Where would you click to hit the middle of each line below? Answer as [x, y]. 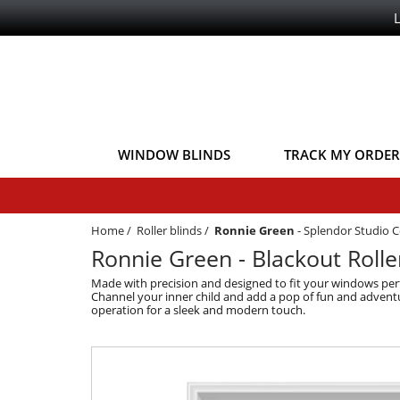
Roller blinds [169, 230]
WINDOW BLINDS [174, 154]
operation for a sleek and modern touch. [198, 309]
